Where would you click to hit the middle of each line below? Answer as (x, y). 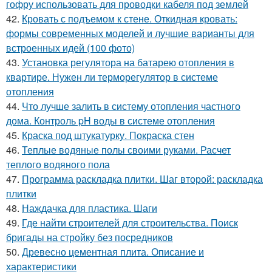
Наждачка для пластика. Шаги (90, 208)
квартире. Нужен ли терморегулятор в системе (112, 76)
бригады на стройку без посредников (90, 237)
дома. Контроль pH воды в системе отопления (110, 120)
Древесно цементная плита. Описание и (113, 251)
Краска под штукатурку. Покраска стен (108, 135)
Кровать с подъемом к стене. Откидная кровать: (130, 18)
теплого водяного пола (58, 164)
